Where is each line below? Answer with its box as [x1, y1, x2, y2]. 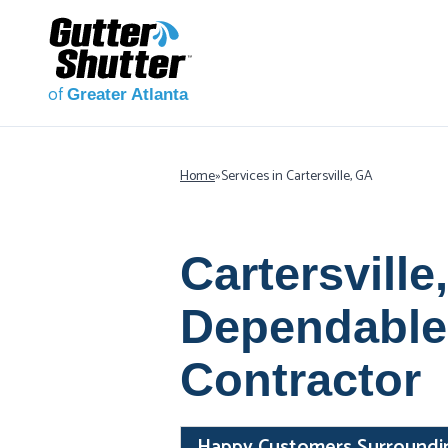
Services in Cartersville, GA [221, 165, 373, 188]
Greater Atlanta [67, 85, 188, 104]
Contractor [180, 353, 421, 406]
